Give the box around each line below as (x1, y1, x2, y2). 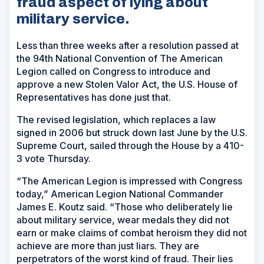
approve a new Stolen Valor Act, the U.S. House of (16, 78, 237, 90)
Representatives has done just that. (16, 91, 171, 103)
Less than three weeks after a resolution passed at (16, 39, 239, 51)
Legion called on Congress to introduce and (16, 65, 210, 77)
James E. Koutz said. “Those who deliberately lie (16, 200, 233, 213)
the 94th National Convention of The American (16, 52, 223, 64)
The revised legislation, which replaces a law (16, 113, 216, 126)
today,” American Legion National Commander (16, 187, 223, 200)
